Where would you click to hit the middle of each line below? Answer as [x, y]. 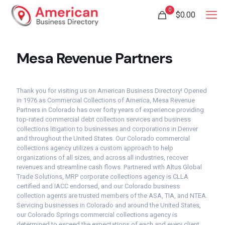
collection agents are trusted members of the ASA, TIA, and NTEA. [112, 196]
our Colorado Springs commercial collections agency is [97, 215]
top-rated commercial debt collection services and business [104, 119]
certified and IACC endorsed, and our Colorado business [98, 186]
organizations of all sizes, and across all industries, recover [102, 157]
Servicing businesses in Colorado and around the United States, [109, 205]
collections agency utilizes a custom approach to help [95, 148]
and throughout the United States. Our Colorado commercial [103, 138]
